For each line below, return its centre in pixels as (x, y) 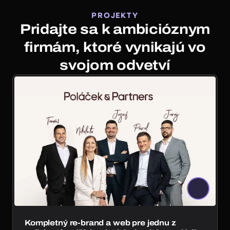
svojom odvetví (115, 65)
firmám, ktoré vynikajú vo (115, 47)
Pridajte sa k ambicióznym (115, 29)
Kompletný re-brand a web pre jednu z (100, 223)
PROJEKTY (115, 16)
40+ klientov (198, 145)
